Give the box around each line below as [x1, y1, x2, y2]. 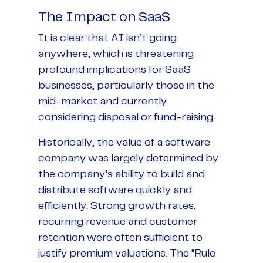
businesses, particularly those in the [38, 80, 214, 91]
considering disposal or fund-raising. [38, 112, 215, 123]
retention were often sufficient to [38, 232, 203, 243]
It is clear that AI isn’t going [38, 32, 177, 43]
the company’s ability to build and [38, 168, 205, 180]
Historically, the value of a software [38, 137, 210, 148]
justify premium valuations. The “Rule [38, 248, 215, 259]
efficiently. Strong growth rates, [38, 200, 196, 211]
